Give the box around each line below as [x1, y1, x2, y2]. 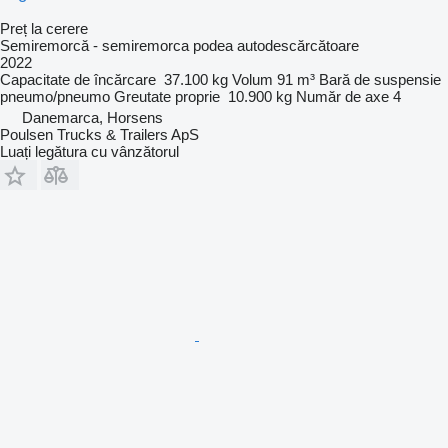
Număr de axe [296, 87, 389, 105]
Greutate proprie [114, 87, 220, 105]
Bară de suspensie [319, 70, 441, 88]
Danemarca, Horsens [22, 108, 163, 126]
